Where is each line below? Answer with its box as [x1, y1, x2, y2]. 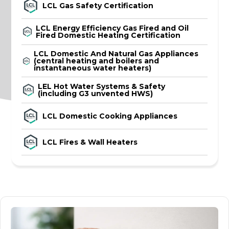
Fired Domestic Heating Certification [36, 31, 181, 40]
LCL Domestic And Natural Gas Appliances [33, 49, 198, 58]
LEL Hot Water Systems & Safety [38, 82, 166, 91]
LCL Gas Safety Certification [42, 1, 154, 10]
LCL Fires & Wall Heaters [42, 138, 138, 147]
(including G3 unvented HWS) [38, 89, 153, 98]
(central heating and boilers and [33, 56, 159, 65]
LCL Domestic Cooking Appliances [42, 111, 178, 121]
